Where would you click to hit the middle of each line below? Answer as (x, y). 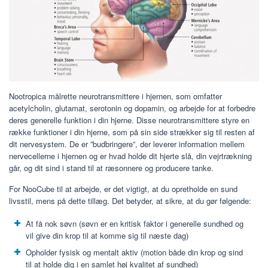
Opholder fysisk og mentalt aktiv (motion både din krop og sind (134, 252)
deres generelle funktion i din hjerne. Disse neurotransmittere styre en (129, 120)
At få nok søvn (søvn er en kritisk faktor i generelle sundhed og (135, 224)
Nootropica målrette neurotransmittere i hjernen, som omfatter (115, 96)
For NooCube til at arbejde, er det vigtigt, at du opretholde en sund (123, 189)
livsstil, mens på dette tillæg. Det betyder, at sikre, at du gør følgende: (130, 201)
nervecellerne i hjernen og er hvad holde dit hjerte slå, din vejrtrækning (130, 156)
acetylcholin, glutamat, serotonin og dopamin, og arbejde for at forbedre (132, 108)
